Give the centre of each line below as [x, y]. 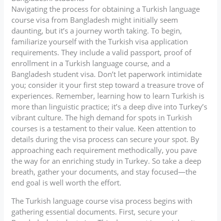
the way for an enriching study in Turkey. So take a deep [107, 161]
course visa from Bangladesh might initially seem [95, 19]
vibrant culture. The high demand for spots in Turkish [102, 117]
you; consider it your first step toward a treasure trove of [108, 85]
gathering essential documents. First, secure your [95, 211]
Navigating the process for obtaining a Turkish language [106, 9]
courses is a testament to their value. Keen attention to [104, 128]
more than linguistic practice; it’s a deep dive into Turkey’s [110, 106]
